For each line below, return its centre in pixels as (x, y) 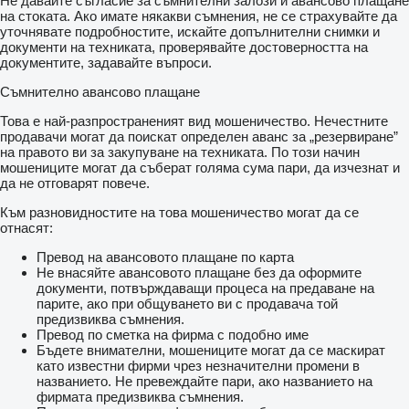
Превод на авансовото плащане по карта (165, 257)
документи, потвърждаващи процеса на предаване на (205, 288)
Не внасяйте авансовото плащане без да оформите (199, 273)
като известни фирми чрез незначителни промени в (198, 366)
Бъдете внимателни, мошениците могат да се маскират (211, 351)
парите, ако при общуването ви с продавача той (187, 304)
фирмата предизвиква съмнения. (140, 397)
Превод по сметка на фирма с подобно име (173, 335)
